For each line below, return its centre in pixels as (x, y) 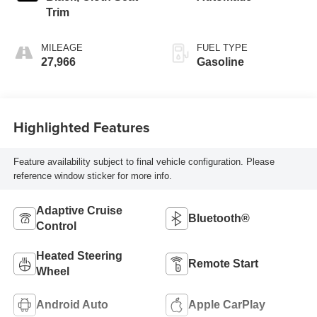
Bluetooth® (219, 218)
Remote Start (223, 263)
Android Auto (72, 304)
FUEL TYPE (222, 48)
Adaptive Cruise (79, 210)
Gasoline (220, 62)
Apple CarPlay (227, 304)
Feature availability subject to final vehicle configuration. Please (144, 161)
